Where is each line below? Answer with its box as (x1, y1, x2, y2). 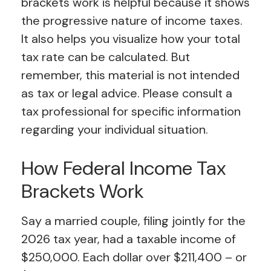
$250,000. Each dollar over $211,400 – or (21, 249, 247, 266)
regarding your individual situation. (21, 122, 208, 138)
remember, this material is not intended (21, 67, 240, 83)
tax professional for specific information (21, 103, 241, 120)
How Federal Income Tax (21, 155, 226, 181)
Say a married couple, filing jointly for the (21, 213, 246, 229)
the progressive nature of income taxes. (21, 13, 243, 29)
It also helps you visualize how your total (21, 31, 240, 47)
